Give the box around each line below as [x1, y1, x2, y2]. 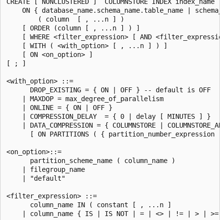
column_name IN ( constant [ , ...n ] [6, 200, 171, 209]
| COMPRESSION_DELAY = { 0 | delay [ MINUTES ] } [6, 112, 211, 120]
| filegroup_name [6, 165, 85, 173]
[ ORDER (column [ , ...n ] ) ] [6, 24, 140, 32]
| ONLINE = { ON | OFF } [6, 103, 112, 111]
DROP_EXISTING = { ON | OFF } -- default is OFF [6, 85, 211, 94]
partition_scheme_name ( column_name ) [6, 156, 175, 165]
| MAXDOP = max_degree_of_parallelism [6, 94, 164, 103]
